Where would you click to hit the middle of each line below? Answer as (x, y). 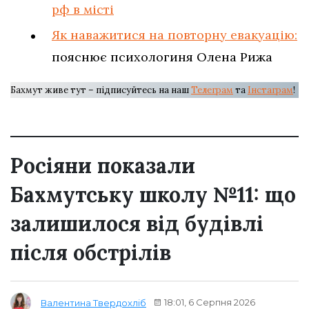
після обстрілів (91, 252)
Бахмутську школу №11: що (153, 194)
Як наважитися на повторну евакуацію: (175, 34)
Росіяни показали (103, 165)
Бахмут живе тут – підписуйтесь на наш (101, 90)
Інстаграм (270, 90)
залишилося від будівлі (137, 223)
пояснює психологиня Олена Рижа (162, 57)
